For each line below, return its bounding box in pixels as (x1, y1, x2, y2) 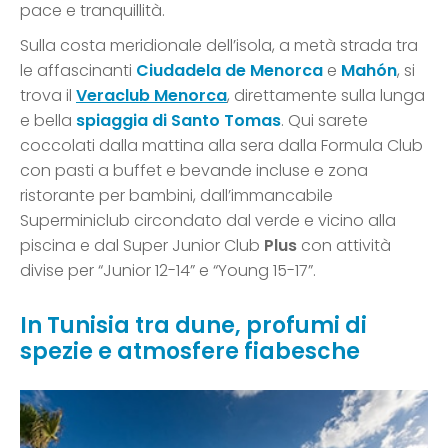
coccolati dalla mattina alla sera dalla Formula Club (20, 134, 423, 158)
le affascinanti (20, 59, 136, 83)
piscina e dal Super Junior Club (20, 234, 260, 258)
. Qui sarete (281, 109, 368, 133)
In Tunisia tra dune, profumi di (20, 310, 367, 342)
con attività (297, 234, 391, 258)
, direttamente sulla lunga (227, 84, 425, 108)
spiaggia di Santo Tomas (76, 109, 281, 133)
